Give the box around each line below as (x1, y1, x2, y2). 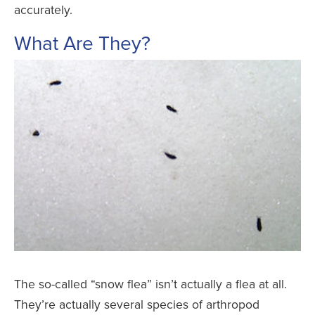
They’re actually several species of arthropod (14, 295, 259, 314)
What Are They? (14, 29, 150, 57)
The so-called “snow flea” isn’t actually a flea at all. (14, 275, 287, 293)
